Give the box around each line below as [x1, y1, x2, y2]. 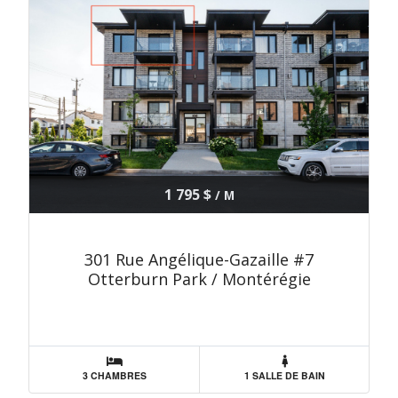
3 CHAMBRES [82, 368, 147, 382]
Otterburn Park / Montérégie [87, 268, 311, 290]
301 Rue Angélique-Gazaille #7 [84, 249, 314, 270]
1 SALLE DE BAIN [243, 368, 325, 382]
